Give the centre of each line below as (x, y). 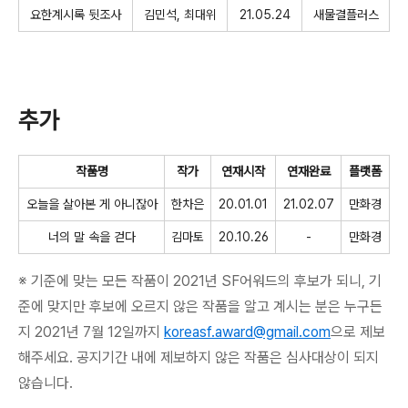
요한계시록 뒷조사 (76, 14)
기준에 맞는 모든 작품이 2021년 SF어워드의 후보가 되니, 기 (206, 280)
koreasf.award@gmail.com (247, 331)
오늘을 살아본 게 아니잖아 (92, 204)
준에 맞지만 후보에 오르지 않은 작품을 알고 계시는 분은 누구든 (200, 306)
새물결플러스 (346, 14)
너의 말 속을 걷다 (92, 236)
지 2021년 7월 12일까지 (89, 331)
